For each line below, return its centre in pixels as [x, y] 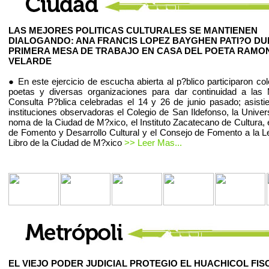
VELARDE [30, 61]
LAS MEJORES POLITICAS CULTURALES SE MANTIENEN [133, 30]
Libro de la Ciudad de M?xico [66, 143]
